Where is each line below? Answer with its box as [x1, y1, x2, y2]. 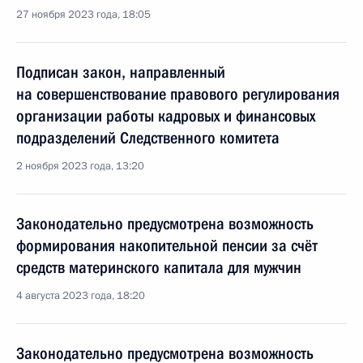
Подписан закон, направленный [16, 62, 225, 82]
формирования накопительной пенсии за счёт [16, 236, 318, 255]
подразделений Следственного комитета [16, 128, 280, 147]
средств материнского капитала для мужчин [16, 258, 301, 277]
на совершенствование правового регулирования [16, 84, 340, 104]
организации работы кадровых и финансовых [16, 106, 315, 126]
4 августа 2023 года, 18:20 [16, 288, 145, 303]
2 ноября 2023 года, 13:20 [16, 159, 144, 173]
